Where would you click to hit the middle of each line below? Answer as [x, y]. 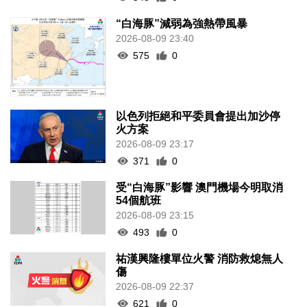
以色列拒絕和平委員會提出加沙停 [198, 116]
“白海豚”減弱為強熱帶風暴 [182, 23]
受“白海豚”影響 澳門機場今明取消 [200, 187]
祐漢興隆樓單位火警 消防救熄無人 [200, 258]
